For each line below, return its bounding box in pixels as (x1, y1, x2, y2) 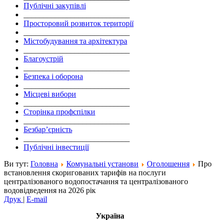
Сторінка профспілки (24, 108, 95, 116)
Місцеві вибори (24, 90, 76, 99)
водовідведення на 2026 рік (4, 186, 96, 195)
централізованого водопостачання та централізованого (4, 177, 188, 186)
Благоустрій (24, 55, 63, 63)
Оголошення (147, 160, 190, 168)
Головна (30, 160, 58, 168)
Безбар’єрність (24, 125, 72, 134)
